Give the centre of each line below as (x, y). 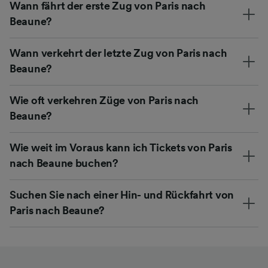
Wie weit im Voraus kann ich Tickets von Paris (121, 147)
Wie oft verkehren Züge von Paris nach (104, 100)
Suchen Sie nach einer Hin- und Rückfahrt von (122, 195)
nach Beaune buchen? (64, 163)
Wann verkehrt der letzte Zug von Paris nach (118, 53)
